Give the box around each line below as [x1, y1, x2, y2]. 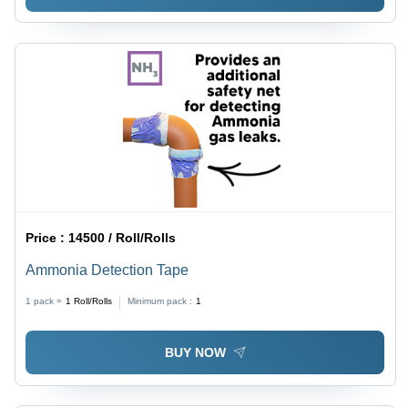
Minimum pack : [127, 295, 193, 306]
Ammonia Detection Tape [25, 261, 189, 278]
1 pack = [25, 295, 63, 306]
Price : [25, 229, 69, 245]
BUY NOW [164, 345, 226, 361]
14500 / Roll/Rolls [68, 229, 177, 245]
